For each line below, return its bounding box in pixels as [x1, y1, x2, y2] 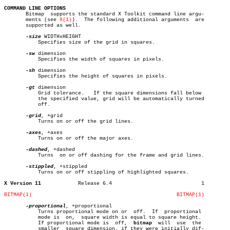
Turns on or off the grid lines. [4, 119, 29, 124]
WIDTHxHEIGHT [41, 34, 81, 40]
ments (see [4, 17, 60, 23]
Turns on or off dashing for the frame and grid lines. [4, 152, 29, 158]
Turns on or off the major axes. [4, 136, 29, 141]
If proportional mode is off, [29, 220, 133, 226]
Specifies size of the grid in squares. [4, 40, 29, 45]
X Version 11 [4, 181, 41, 186]
